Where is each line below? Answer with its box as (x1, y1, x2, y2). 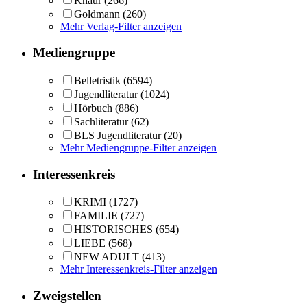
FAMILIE (74, 210, 118, 222)
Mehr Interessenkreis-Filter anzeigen (60, 263, 217, 275)
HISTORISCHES (74, 223, 153, 236)
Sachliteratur (74, 116, 128, 128)
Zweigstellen (33, 288, 101, 304)
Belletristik (74, 75, 121, 87)
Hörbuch (74, 102, 112, 114)
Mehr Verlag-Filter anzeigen (60, 20, 182, 32)
